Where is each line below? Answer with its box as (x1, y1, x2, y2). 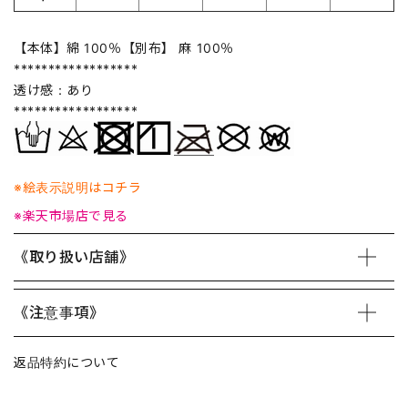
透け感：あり (14, 81, 94, 97)
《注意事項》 (14, 302, 105, 321)
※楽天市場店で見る (14, 207, 129, 223)
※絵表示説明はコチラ (14, 178, 142, 195)
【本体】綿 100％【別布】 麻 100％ (14, 39, 234, 56)
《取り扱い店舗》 (14, 247, 135, 266)
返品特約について (14, 353, 120, 370)
